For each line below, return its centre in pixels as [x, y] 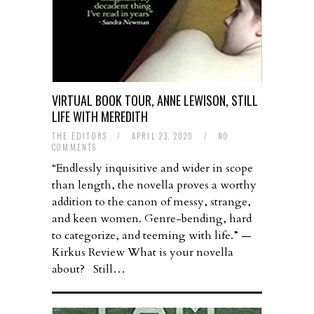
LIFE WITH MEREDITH [100, 117]
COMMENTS [75, 148]
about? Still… [89, 269]
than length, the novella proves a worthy [154, 185]
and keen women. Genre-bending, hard [152, 219]
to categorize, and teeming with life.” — [152, 236]
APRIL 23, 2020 [164, 136]
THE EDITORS [80, 136]
